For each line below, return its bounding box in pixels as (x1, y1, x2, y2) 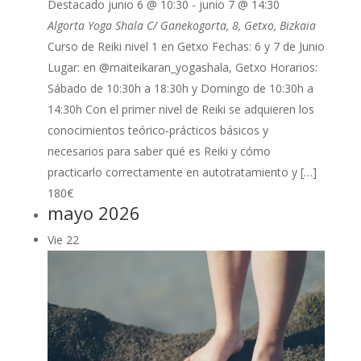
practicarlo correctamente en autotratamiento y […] (47, 164, 317, 180)
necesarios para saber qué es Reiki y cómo (47, 143, 271, 159)
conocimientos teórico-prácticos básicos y (47, 122, 268, 138)
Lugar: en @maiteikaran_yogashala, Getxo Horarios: (47, 59, 317, 75)
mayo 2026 (47, 200, 140, 225)
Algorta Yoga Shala (47, 17, 147, 33)
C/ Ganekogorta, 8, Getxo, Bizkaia (146, 17, 316, 33)
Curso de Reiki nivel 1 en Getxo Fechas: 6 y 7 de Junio (47, 38, 325, 54)
